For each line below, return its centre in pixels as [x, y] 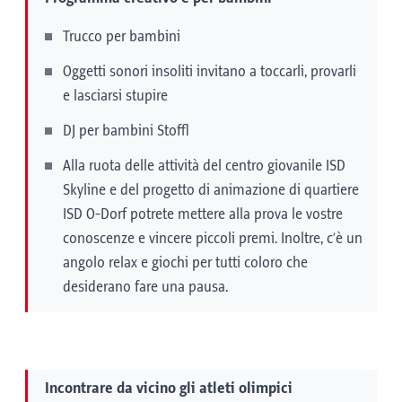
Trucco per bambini [122, 37]
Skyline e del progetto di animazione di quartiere [211, 190]
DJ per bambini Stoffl [126, 131]
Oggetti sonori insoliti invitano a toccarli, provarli [210, 72]
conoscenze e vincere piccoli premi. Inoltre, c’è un [213, 239]
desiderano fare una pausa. [145, 287]
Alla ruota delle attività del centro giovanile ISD [204, 166]
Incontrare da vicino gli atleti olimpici [169, 389]
